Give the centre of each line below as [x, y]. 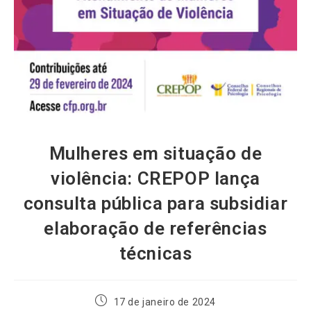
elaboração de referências [155, 228]
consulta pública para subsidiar [155, 203]
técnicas [155, 253]
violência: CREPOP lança [155, 178]
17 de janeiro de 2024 [165, 302]
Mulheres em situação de [155, 153]
